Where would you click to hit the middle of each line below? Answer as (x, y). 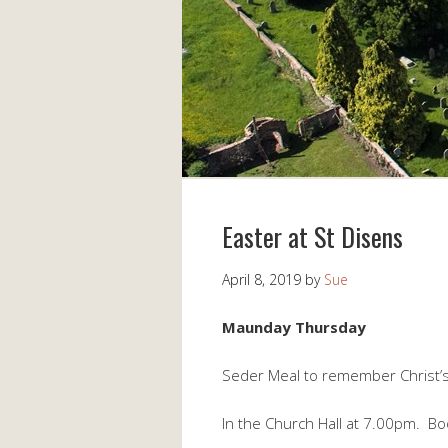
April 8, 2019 (261, 279)
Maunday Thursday (294, 327)
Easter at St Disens (312, 236)
